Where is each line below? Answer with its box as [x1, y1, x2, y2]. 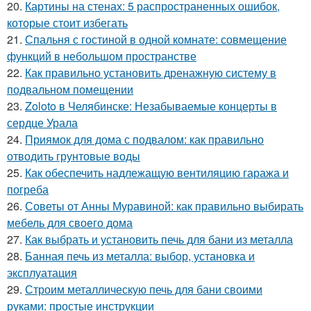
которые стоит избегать [7, 14, 128, 31]
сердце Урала [7, 114, 78, 131]
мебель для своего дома [7, 214, 133, 230]
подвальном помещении [7, 81, 133, 97]
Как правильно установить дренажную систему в [25, 64, 276, 81]
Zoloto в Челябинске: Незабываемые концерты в [25, 97, 277, 114]
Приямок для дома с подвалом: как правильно [25, 131, 264, 147]
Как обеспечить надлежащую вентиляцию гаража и [25, 164, 289, 180]
